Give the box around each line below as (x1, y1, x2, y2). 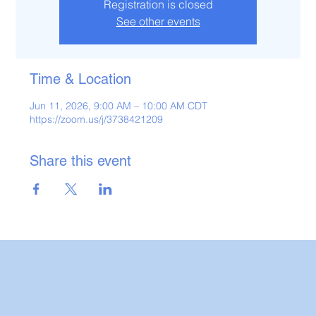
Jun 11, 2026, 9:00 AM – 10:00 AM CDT (30, 99, 208, 112)
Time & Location (30, 71, 132, 87)
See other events (116, 14, 200, 28)
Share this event (30, 152, 132, 169)
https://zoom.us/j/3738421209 (30, 113, 164, 126)
